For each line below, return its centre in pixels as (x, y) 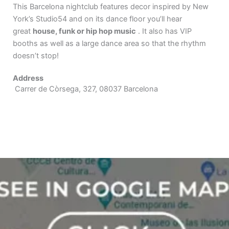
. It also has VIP (164, 31)
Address (28, 78)
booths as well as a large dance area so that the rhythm (109, 44)
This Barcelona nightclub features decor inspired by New (111, 7)
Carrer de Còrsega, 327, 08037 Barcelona (86, 89)
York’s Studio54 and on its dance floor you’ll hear (97, 19)
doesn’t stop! (36, 56)
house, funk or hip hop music (84, 31)
